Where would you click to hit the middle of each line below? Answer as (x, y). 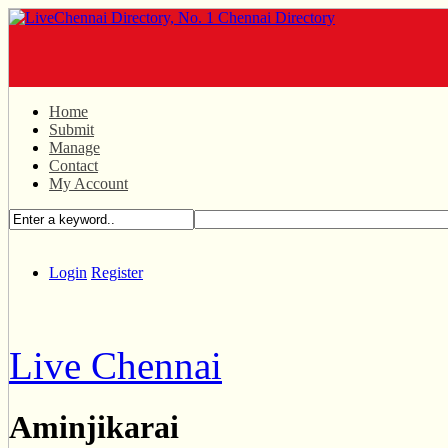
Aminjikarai (94, 427)
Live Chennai (115, 365)
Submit (71, 129)
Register (117, 272)
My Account (88, 183)
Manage (74, 147)
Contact (73, 165)
